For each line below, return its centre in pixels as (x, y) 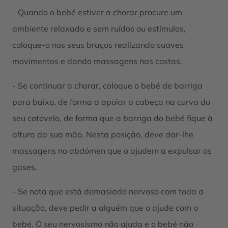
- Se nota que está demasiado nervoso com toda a (108, 191)
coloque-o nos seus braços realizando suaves (98, 45)
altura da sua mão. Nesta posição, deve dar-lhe (103, 134)
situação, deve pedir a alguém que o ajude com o (105, 207)
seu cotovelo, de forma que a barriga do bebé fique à (112, 118)
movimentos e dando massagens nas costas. (97, 61)
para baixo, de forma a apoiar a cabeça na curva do (111, 102)
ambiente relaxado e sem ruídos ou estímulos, (99, 28)
